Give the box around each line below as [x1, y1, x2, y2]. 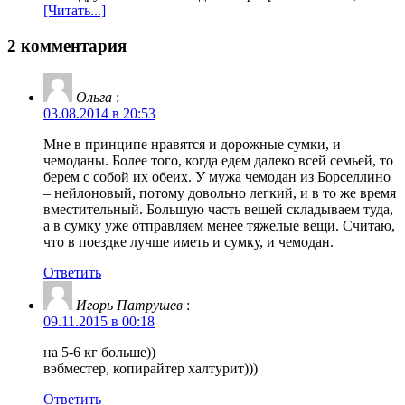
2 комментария [7, 35, 127, 55]
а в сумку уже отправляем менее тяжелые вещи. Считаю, [43, 217, 395, 233]
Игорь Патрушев [76, 297, 183, 313]
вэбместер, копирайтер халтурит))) [43, 360, 258, 376]
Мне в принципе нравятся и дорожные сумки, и [43, 136, 341, 152]
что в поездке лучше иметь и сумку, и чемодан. [43, 233, 334, 250]
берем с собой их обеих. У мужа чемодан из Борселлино [43, 168, 391, 184]
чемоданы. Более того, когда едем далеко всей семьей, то [43, 152, 393, 168]
